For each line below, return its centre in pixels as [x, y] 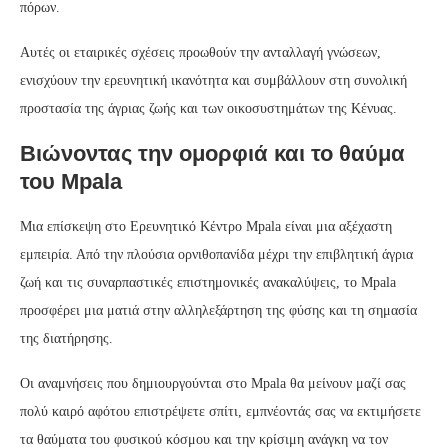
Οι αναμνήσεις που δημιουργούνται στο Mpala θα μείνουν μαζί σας [213, 383]
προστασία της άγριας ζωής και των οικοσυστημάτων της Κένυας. [208, 108]
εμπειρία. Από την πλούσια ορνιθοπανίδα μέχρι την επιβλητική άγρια [216, 254]
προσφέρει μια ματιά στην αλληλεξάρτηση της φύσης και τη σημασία [218, 310]
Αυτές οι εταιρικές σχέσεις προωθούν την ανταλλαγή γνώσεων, [200, 52]
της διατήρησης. [66, 338]
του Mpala [71, 181]
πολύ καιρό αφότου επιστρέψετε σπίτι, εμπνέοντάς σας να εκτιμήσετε [220, 411]
